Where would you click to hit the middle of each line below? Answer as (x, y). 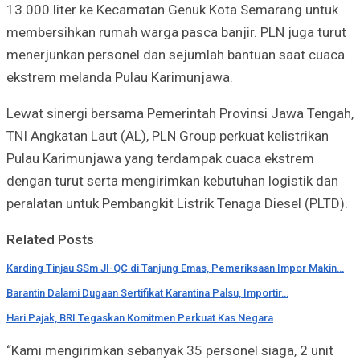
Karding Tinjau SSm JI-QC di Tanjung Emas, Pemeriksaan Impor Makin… (175, 268)
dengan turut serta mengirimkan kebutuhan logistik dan (172, 180)
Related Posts (50, 239)
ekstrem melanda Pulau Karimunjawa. (120, 77)
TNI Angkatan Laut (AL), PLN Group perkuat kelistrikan (168, 135)
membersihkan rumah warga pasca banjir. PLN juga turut (176, 32)
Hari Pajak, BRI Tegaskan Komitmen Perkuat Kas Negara (140, 317)
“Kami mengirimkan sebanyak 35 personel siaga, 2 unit (170, 350)
